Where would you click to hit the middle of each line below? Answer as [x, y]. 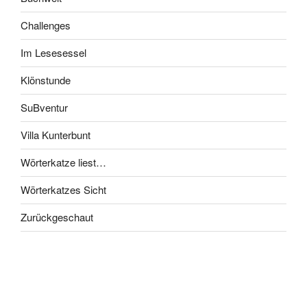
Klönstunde [46, 80]
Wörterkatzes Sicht [63, 190]
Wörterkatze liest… [63, 162]
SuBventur [44, 108]
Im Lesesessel [53, 53]
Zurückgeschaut [57, 217]
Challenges [46, 25]
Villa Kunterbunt [56, 135]
